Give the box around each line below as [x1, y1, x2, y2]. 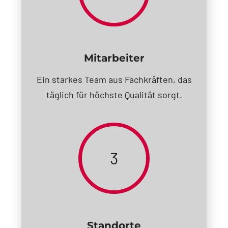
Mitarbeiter [83, 51, 145, 64]
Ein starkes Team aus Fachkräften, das [36, 73, 192, 85]
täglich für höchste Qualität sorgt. [46, 89, 182, 100]
